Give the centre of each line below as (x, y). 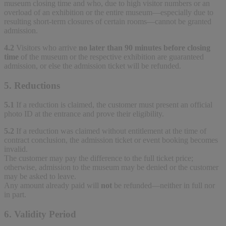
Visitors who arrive (47, 47)
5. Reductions (32, 85)
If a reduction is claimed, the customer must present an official (114, 105)
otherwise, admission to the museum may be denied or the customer (111, 167)
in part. (15, 195)
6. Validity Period (40, 214)
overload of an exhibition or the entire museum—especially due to (109, 12)
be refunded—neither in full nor (163, 186)
